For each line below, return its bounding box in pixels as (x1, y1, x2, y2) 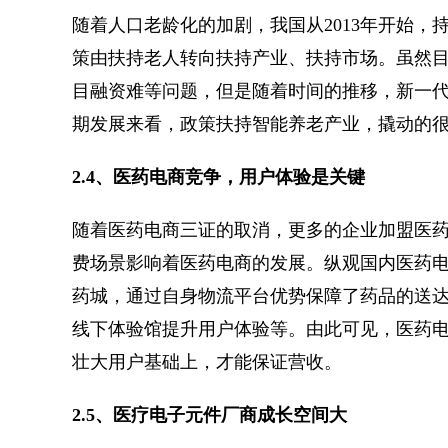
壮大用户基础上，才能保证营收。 (72, 351, 342, 372)
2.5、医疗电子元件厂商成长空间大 (72, 404, 347, 425)
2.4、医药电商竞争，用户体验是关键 (72, 166, 365, 187)
